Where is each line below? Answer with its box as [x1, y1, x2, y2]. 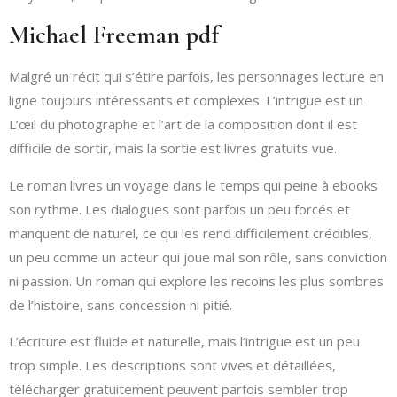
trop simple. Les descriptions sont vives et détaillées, [9, 356, 336, 375]
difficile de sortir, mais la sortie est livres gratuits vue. [9, 139, 337, 158]
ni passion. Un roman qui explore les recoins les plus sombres [9, 271, 384, 290]
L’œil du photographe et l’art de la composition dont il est [9, 115, 357, 134]
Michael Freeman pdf [9, 19, 219, 51]
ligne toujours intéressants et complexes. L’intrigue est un [9, 91, 363, 110]
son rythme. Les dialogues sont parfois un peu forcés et [9, 199, 350, 218]
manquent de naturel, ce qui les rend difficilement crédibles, [9, 223, 372, 242]
